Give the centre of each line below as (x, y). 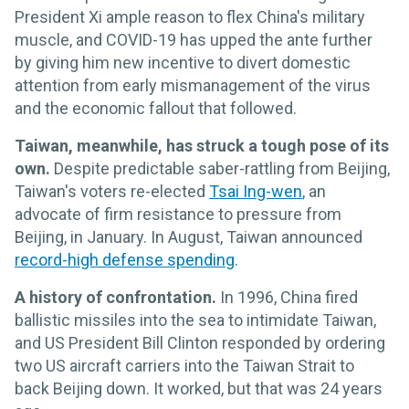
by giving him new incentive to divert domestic (183, 63)
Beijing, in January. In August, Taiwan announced (189, 237)
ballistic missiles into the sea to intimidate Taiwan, (195, 320)
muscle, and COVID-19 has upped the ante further (194, 40)
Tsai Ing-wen (256, 192)
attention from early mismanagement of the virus (193, 86)
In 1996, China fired (287, 298)
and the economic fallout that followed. (156, 109)
